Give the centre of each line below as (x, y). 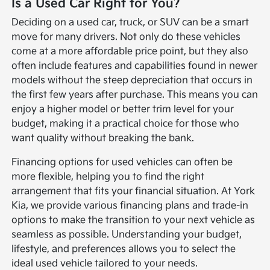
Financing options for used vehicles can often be (122, 162)
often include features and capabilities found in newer (135, 66)
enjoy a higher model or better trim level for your (123, 109)
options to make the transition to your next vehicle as (133, 220)
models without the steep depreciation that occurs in (132, 80)
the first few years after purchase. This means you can (135, 95)
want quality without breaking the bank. (103, 138)
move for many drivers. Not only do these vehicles (126, 37)
